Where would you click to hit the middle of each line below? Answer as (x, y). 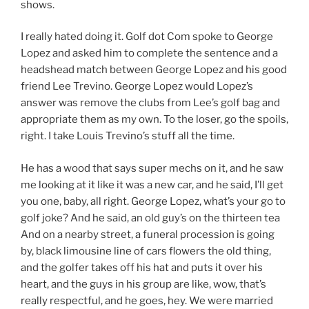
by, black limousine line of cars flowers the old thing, (146, 251)
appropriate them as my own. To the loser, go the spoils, (154, 120)
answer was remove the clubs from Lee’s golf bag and (150, 103)
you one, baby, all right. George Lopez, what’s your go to (153, 201)
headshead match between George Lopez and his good (154, 70)
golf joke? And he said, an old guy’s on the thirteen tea (150, 218)
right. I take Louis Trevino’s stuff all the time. (128, 136)
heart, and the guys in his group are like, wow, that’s (143, 284)
